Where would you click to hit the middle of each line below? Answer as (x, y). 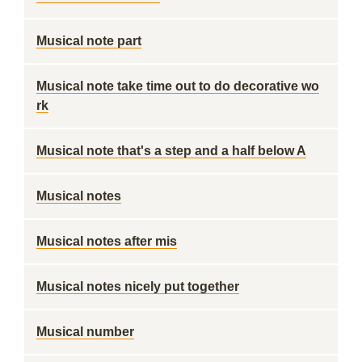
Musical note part (89, 41)
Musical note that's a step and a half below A (171, 151)
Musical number (85, 332)
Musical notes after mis (107, 241)
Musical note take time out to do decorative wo (178, 86)
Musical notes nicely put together (138, 286)
